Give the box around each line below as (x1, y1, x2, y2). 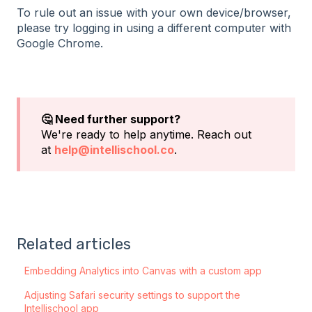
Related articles (17, 235, 131, 254)
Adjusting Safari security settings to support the (24, 289, 241, 302)
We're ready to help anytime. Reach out (41, 127, 251, 141)
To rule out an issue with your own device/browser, (17, 6, 291, 20)
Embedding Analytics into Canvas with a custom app (24, 265, 263, 277)
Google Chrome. (17, 36, 103, 51)
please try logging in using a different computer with (17, 21, 291, 36)
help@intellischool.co (54, 142, 174, 157)
